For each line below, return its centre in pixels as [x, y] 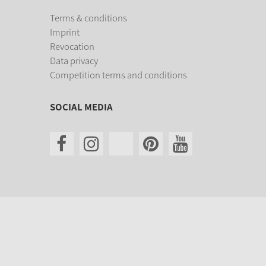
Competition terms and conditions [118, 75]
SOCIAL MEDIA [81, 107]
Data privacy [74, 61]
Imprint [64, 32]
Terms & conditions [88, 18]
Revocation [72, 46]
